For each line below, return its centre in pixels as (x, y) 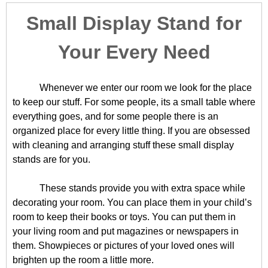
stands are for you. (51, 159)
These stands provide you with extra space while (142, 188)
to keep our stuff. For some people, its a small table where (134, 102)
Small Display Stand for (134, 23)
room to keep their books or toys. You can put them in (124, 217)
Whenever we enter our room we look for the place (146, 88)
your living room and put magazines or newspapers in (126, 231)
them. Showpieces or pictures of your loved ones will (124, 246)
